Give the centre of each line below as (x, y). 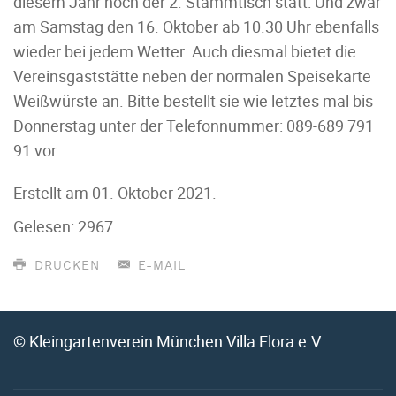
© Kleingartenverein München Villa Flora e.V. (168, 341)
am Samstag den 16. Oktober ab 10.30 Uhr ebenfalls (196, 27)
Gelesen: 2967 (63, 226)
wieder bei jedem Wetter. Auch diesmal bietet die (185, 51)
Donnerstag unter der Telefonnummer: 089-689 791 (194, 126)
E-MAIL (159, 266)
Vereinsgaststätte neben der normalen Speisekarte (192, 76)
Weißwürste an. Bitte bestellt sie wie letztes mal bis (193, 101)
